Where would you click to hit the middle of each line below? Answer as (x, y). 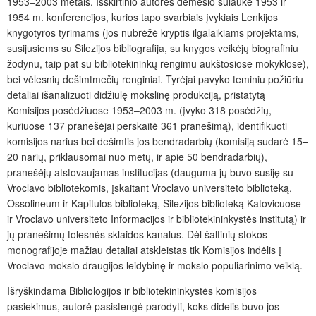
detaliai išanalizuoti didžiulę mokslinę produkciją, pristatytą (136, 94)
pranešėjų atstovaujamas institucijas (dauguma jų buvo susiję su (150, 172)
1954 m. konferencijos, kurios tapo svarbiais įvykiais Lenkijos (142, 17)
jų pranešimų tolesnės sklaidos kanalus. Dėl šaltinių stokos (137, 234)
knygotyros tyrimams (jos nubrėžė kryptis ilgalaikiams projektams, (153, 32)
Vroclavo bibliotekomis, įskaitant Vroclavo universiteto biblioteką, (150, 187)
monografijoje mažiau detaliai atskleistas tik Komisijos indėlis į (144, 249)
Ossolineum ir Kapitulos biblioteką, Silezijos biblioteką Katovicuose (154, 203)
